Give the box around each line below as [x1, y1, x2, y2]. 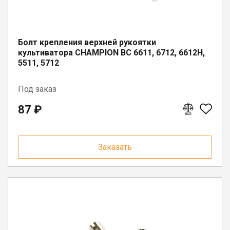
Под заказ [18, 84, 56, 94]
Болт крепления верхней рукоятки [18, 37, 156, 47]
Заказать [98, 142, 132, 152]
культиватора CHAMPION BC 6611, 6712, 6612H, [18, 47, 205, 57]
